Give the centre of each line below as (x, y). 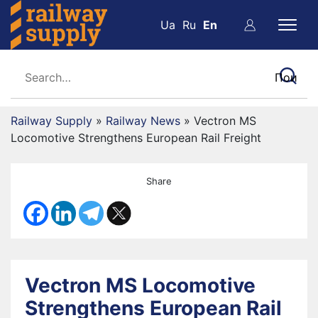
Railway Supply (51, 121)
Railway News (143, 121)
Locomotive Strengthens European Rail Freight (136, 138)
